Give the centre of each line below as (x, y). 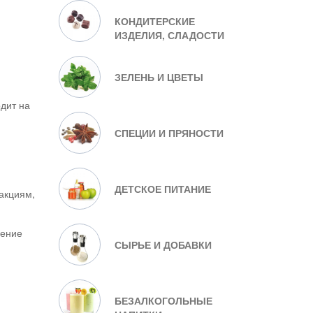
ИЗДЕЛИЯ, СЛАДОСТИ (169, 35)
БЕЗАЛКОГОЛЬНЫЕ (163, 300)
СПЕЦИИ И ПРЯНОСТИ (169, 133)
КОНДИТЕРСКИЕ (154, 21)
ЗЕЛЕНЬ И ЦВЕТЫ (159, 77)
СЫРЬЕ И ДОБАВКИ (163, 245)
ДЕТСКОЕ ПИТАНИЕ (162, 189)
